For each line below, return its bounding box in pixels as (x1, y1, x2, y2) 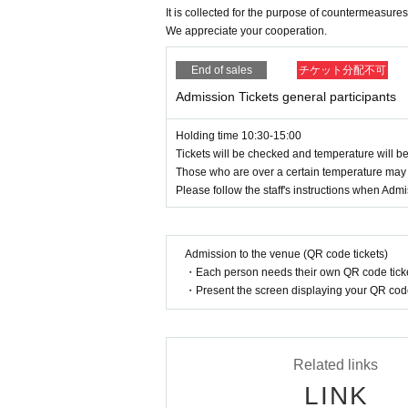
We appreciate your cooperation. (166, 25, 327, 38)
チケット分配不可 (299, 64, 386, 77)
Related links (293, 357, 378, 373)
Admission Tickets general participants (176, 89, 396, 105)
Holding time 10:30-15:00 (176, 129, 301, 143)
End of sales (190, 64, 252, 77)
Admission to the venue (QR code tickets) (185, 248, 388, 261)
